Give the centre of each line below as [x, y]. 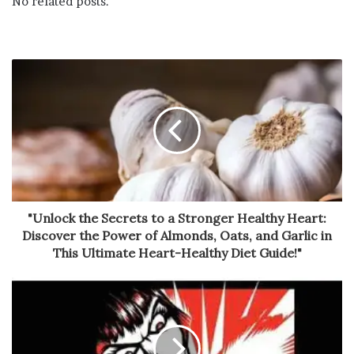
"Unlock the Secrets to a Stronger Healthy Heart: [177, 218]
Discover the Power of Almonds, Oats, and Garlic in [177, 235]
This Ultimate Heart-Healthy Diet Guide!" [177, 252]
